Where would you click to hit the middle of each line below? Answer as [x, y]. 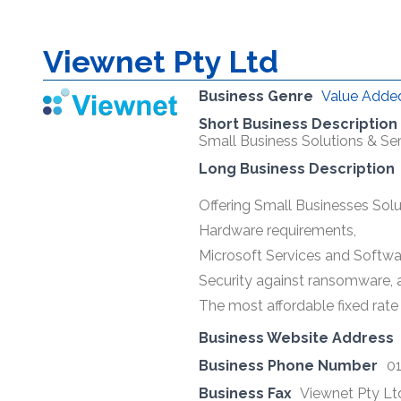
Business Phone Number [288, 365]
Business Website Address [296, 337]
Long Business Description [297, 168]
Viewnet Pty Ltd [161, 61]
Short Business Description [298, 124]
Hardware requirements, [277, 230]
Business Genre [256, 96]
